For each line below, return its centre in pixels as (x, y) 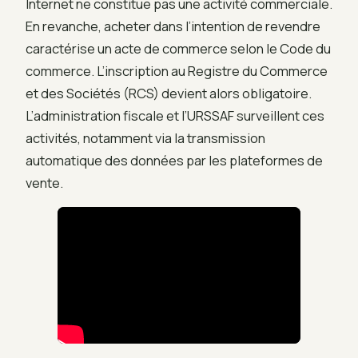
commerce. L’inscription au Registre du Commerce (177, 71)
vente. (44, 183)
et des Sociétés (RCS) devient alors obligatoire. (169, 93)
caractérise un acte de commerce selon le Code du (178, 49)
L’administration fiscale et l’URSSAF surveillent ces (175, 116)
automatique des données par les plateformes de (174, 161)
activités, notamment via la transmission (145, 138)
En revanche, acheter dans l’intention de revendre (173, 26)
